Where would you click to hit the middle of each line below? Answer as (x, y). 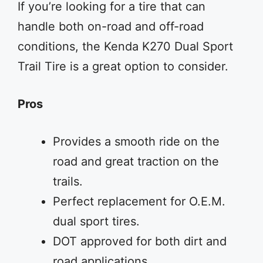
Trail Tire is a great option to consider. (123, 66)
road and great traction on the (136, 161)
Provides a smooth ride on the (136, 141)
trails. (68, 181)
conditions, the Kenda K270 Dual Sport (125, 46)
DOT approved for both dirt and (140, 241)
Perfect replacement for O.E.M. (139, 201)
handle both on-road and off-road (111, 26)
